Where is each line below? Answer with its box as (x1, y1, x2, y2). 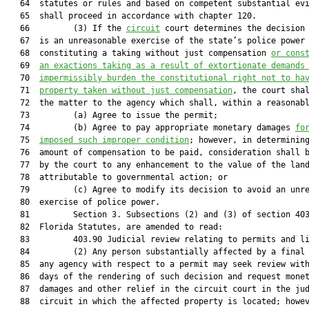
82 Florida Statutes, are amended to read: (6, 222, 223, 232)
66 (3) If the (6, 23, 126, 33)
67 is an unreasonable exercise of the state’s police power (6, 36, 305, 46)
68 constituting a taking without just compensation (6, 48, 271, 58)
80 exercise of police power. (6, 197, 160, 207)
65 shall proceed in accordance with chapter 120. (6, 11, 261, 21)
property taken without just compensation (39, 86, 232, 95)
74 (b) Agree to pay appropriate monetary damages (6, 123, 295, 132)
